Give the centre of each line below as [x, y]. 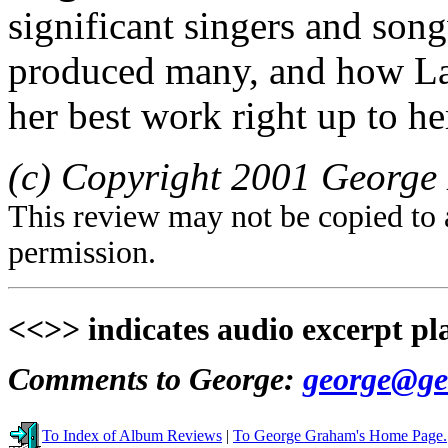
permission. [82, 252]
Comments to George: [155, 379]
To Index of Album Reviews [132, 435]
